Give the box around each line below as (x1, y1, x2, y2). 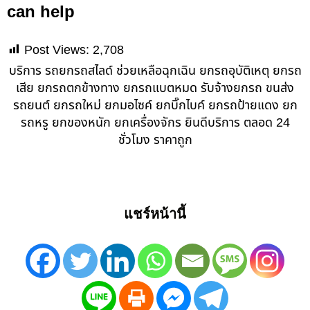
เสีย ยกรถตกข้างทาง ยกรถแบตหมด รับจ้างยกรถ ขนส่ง (16, 78, 294, 98)
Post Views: (24, 42, 89, 57)
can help (7, 1, 75, 21)
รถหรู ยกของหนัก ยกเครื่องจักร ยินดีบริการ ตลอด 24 (20, 113, 290, 132)
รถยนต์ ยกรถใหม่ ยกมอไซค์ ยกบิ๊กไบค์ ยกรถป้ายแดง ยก (12, 95, 298, 115)
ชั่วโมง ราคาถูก (118, 130, 192, 149)
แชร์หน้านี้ (124, 206, 186, 222)
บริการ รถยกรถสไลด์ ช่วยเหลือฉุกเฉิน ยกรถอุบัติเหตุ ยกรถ (8, 61, 302, 80)
